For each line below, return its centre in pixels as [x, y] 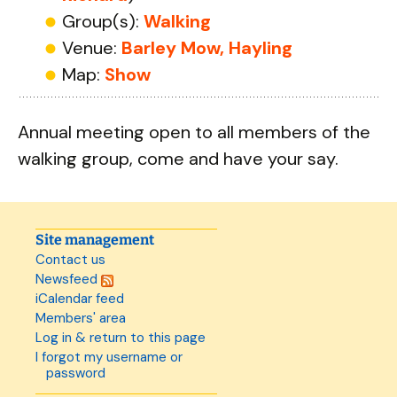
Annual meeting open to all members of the [194, 132]
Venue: [92, 48]
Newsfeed [68, 279]
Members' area [81, 318]
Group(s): [103, 21]
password [76, 373]
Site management [95, 240]
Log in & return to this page [121, 338]
